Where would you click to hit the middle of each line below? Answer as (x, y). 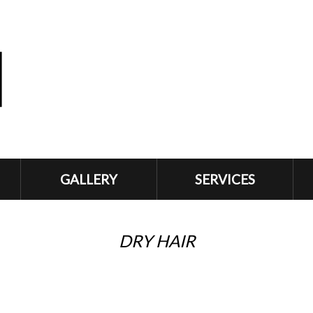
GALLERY (89, 180)
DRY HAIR (156, 241)
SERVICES (225, 180)
